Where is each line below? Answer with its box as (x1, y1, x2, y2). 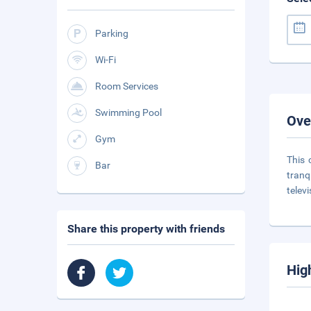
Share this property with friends (67, 222, 225, 235)
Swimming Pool (95, 107, 162, 118)
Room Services (95, 81, 158, 92)
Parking (95, 28, 128, 39)
